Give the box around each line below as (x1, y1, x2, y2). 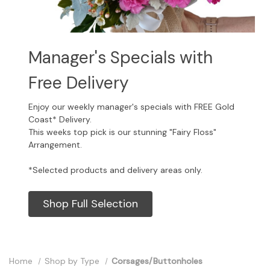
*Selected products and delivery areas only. (28, 165, 202, 175)
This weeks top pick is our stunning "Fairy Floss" (28, 127, 216, 137)
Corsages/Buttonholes (111, 256, 202, 266)
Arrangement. (28, 139, 82, 150)
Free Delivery (28, 72, 129, 94)
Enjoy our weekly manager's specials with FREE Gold (28, 101, 234, 112)
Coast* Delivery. (28, 114, 94, 125)
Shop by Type (44, 256, 99, 266)
